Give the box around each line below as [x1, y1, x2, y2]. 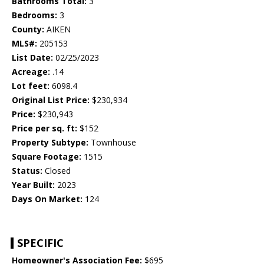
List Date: [12, 52, 53, 64]
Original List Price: [12, 94, 90, 106]
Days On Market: [12, 193, 82, 205]
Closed [42, 165, 71, 177]
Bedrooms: [12, 9, 57, 21]
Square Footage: [12, 151, 81, 163]
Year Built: [12, 179, 55, 191]
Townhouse [88, 137, 136, 148]
